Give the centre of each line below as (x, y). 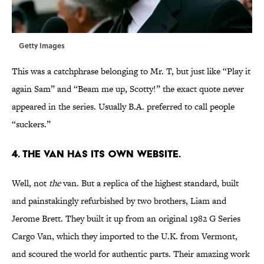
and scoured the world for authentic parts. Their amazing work (131, 254)
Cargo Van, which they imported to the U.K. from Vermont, (125, 236)
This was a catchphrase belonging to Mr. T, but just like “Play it (131, 71)
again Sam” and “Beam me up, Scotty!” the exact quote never (128, 89)
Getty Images (42, 46)
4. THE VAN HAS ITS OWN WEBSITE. (96, 154)
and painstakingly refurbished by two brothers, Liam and (119, 201)
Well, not (30, 183)
